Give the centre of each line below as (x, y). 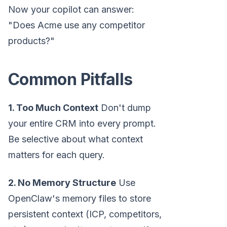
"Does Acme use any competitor (77, 25)
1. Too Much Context (53, 108)
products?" (31, 41)
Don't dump (125, 108)
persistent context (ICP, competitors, (85, 214)
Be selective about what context (75, 139)
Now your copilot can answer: (71, 10)
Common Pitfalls (70, 80)
